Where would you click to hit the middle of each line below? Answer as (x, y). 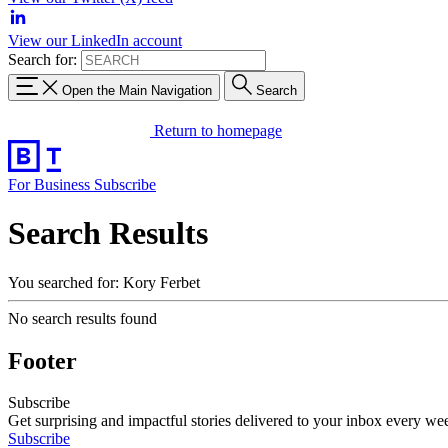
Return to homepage (218, 130)
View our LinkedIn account (95, 40)
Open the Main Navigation (137, 90)
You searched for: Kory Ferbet (104, 282)
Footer (42, 360)
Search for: (42, 59)
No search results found (82, 318)
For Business (51, 184)
